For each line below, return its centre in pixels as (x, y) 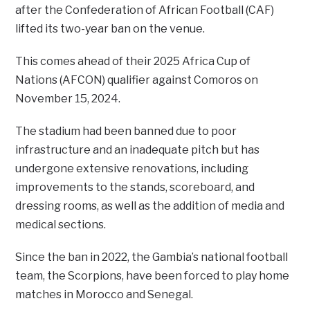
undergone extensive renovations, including (132, 168)
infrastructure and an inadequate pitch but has (138, 149)
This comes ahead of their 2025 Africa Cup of (133, 61)
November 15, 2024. (68, 98)
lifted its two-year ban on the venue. (110, 28)
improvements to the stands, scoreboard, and (135, 187)
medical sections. (61, 224)
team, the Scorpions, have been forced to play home (153, 275)
